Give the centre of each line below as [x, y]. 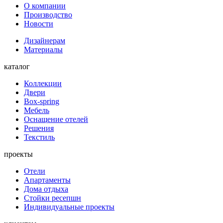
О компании [45, 6]
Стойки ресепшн [53, 198]
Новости [39, 24]
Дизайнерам [45, 41]
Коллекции [43, 84]
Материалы [43, 50]
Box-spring [42, 102]
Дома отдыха [46, 189]
